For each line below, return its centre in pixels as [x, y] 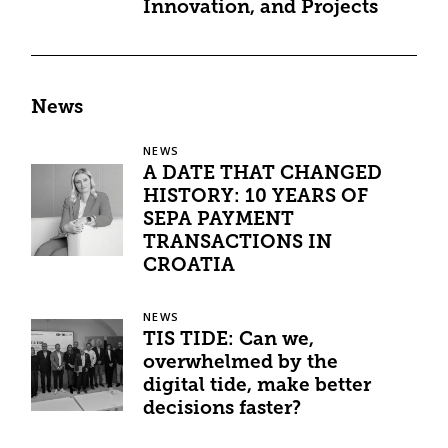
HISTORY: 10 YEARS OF [256, 197]
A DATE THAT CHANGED [263, 174]
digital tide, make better [257, 387]
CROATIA [189, 266]
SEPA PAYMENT [219, 220]
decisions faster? [222, 410]
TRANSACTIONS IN [238, 243]
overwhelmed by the [241, 364]
